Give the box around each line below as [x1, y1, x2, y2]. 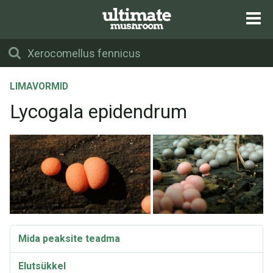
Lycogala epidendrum [10, 101, 187, 123]
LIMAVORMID [10, 81, 68, 92]
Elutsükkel [18, 260, 66, 272]
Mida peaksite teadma [18, 233, 120, 244]
